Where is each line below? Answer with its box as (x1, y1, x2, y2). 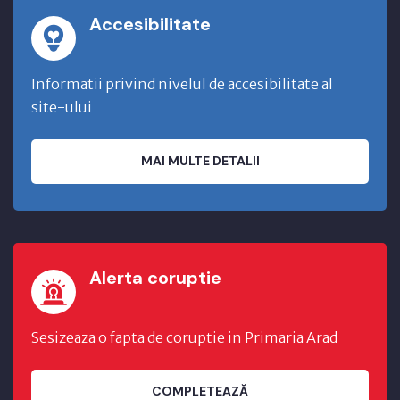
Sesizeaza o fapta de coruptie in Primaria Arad (31, 328, 337, 346)
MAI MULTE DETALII (140, 153, 260, 170)
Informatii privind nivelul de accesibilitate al (31, 74, 333, 93)
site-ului (31, 97, 92, 116)
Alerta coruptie (89, 265, 221, 289)
